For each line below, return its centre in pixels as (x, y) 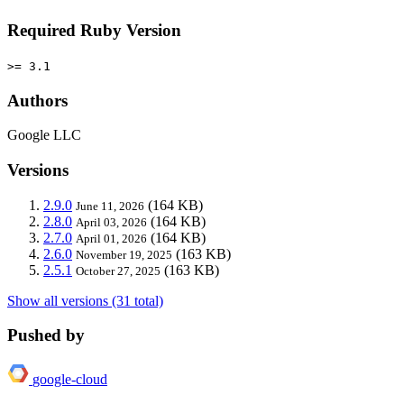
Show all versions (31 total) (85, 300)
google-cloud (70, 380)
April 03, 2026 (111, 222)
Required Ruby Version (94, 31)
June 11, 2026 (110, 206)
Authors (37, 100)
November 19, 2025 (124, 254)
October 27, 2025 (118, 271)
